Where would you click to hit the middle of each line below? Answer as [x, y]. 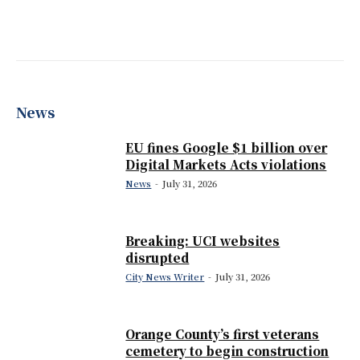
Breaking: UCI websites [203, 241]
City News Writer [165, 277]
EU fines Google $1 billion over [227, 148]
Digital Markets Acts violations [226, 165]
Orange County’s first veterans [223, 333]
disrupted [157, 258]
